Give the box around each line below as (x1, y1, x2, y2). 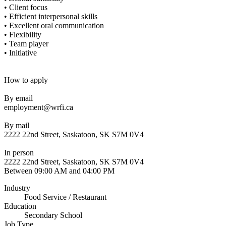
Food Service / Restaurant (24, 193, 106, 202)
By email (4, 94, 33, 103)
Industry (4, 184, 30, 193)
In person (4, 148, 34, 157)
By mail (4, 121, 29, 130)
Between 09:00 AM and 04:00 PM (4, 166, 115, 176)
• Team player (4, 39, 48, 48)
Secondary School (24, 211, 82, 220)
